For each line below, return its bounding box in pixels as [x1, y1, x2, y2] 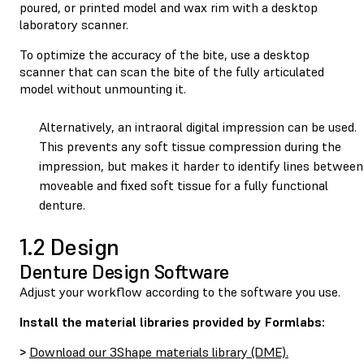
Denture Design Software [19, 258, 229, 284]
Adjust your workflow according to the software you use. [19, 283, 344, 300]
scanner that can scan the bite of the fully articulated [19, 63, 324, 80]
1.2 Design [19, 232, 119, 262]
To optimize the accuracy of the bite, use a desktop [19, 45, 310, 63]
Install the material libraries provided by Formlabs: [19, 313, 325, 330]
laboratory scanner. [19, 15, 128, 32]
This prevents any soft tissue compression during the [39, 137, 341, 154]
